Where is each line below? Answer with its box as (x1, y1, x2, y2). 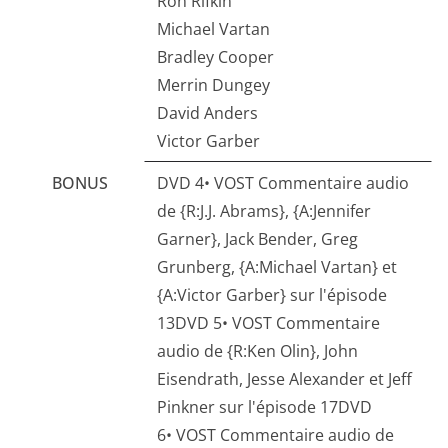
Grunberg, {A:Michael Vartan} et (157, 256, 397, 279)
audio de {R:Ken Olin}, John (157, 340, 358, 363)
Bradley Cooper (157, 46, 274, 69)
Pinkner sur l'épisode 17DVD (157, 396, 372, 419)
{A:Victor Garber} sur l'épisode (157, 284, 387, 307)
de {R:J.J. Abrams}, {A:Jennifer (157, 200, 371, 223)
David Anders (157, 102, 258, 125)
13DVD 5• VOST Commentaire (157, 312, 380, 335)
